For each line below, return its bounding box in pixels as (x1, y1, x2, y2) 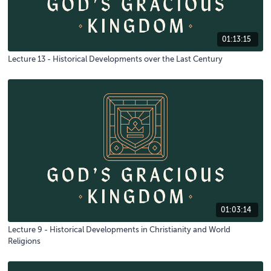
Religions (8, 237, 41, 246)
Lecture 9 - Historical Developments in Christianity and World (8, 225, 231, 235)
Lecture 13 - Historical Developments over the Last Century (8, 54, 223, 64)
